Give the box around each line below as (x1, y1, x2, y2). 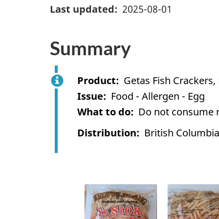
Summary (50, 37, 131, 60)
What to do (77, 105, 131, 118)
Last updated (50, 2, 114, 16)
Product (77, 73, 116, 87)
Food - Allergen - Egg (111, 89, 205, 103)
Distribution (77, 126, 136, 140)
